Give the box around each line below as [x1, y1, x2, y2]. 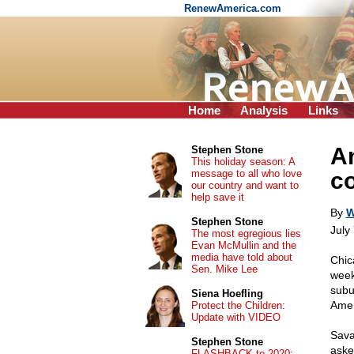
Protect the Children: [190, 299, 285, 311]
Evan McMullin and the [190, 239, 296, 251]
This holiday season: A [190, 156, 295, 168]
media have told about [190, 251, 292, 263]
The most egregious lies [190, 228, 301, 239]
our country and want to [190, 179, 299, 191]
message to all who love [190, 168, 302, 179]
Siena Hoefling [190, 288, 263, 299]
